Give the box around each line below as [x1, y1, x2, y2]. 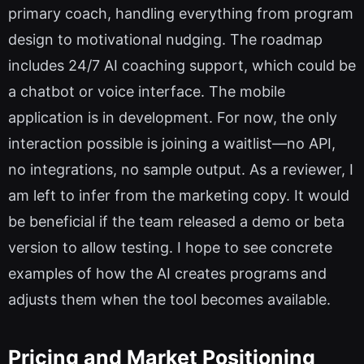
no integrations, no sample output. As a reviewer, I [8, 161, 353, 179]
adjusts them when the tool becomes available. [8, 291, 331, 309]
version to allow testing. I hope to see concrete [8, 239, 332, 257]
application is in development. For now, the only [8, 109, 337, 127]
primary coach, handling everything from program [8, 5, 353, 23]
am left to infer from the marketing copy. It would [8, 187, 349, 205]
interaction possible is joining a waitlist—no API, [8, 135, 336, 153]
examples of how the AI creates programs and [8, 265, 327, 283]
